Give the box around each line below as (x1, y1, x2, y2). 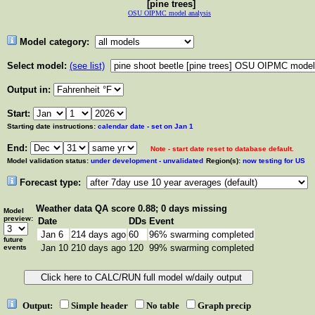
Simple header (71, 300, 132, 311)
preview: (4, 214, 33, 222)
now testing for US (240, 157, 305, 165)
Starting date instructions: (7, 122, 98, 130)
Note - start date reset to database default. (148, 145, 296, 153)
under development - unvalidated (89, 157, 203, 165)
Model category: (20, 37, 89, 47)
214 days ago (71, 229, 126, 240)
